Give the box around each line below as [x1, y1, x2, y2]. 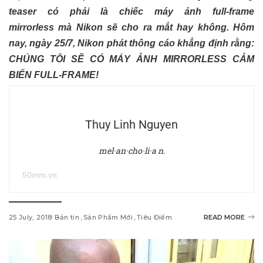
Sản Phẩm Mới [83, 213, 133, 221]
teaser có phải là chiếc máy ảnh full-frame [9, 6, 254, 16]
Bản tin [55, 213, 79, 221]
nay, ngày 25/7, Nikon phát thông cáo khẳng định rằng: [9, 38, 254, 48]
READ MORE [204, 213, 245, 221]
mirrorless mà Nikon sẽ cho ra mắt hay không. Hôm [9, 22, 254, 32]
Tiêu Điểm [137, 213, 173, 221]
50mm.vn [22, 170, 57, 180]
